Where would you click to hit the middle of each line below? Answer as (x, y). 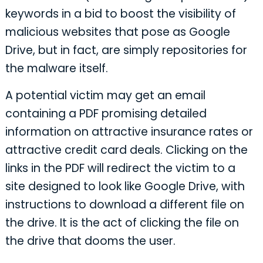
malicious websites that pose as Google (117, 32)
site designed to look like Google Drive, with (125, 187)
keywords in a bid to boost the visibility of (120, 14)
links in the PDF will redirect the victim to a (120, 168)
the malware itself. (56, 68)
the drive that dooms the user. (90, 241)
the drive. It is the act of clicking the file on (122, 223)
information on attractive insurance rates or (129, 132)
